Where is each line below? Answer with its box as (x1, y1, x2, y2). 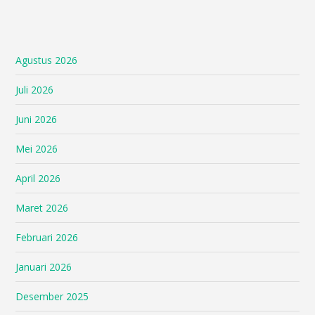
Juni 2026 (15, 112, 58, 127)
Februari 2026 (15, 231, 79, 245)
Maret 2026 (15, 201, 69, 215)
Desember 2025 (15, 290, 89, 304)
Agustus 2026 (15, 53, 78, 67)
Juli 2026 (15, 83, 54, 97)
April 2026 (15, 172, 61, 186)
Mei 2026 (15, 142, 58, 156)
